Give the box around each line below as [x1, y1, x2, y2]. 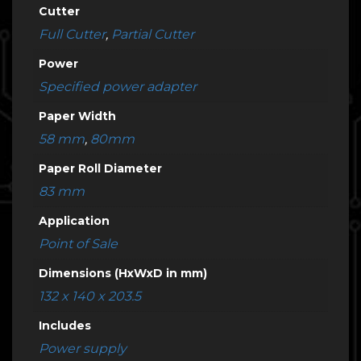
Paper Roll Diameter [39, 161, 162, 176]
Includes [39, 318, 91, 333]
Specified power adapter [39, 79, 197, 94]
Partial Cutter [111, 27, 194, 42]
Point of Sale [39, 236, 118, 251]
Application [39, 214, 110, 228]
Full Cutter [39, 27, 106, 42]
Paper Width [39, 109, 116, 123]
